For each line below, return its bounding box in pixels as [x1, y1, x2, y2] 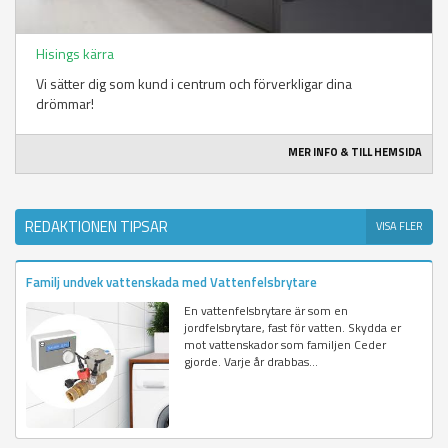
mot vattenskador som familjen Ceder [184, 335, 387, 355]
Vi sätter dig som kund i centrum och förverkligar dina [36, 73, 352, 95]
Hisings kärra [36, 43, 114, 65]
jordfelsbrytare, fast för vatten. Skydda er [184, 318, 402, 338]
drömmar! [36, 93, 94, 115]
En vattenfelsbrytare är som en [184, 301, 349, 321]
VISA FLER [376, 218, 423, 235]
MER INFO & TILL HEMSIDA [288, 144, 422, 161]
